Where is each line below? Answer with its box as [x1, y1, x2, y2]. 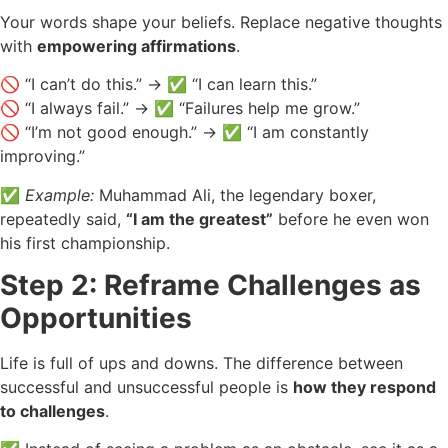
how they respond [293, 377, 436, 398]
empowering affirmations [37, 35, 236, 56]
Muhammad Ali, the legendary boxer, [94, 184, 376, 205]
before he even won [273, 208, 429, 229]
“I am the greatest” [126, 208, 273, 229]
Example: [25, 184, 94, 205]
